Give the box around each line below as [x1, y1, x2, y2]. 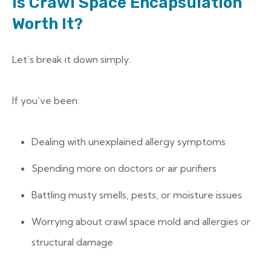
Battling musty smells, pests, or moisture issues [31, 189, 242, 201]
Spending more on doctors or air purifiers [31, 162, 217, 174]
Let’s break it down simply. [12, 53, 131, 65]
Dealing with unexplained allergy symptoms [31, 135, 226, 148]
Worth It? [12, 15, 83, 33]
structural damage [31, 236, 113, 248]
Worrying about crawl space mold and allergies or [31, 215, 250, 227]
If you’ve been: [12, 94, 79, 106]
